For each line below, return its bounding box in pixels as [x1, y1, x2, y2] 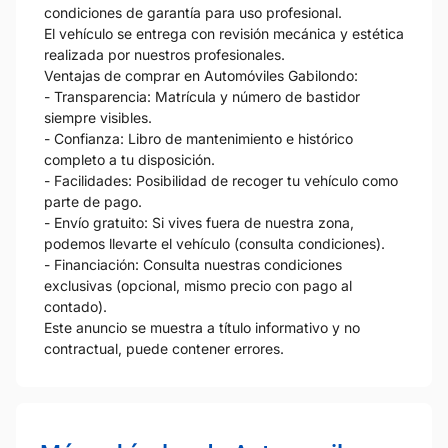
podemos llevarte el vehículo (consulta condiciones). [44, 234, 385, 252]
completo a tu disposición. [44, 150, 215, 168]
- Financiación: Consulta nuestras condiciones [44, 255, 342, 273]
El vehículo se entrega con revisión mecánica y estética [44, 24, 404, 42]
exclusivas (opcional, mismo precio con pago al [44, 276, 352, 294]
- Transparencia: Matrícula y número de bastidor [44, 87, 360, 105]
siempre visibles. [44, 108, 152, 126]
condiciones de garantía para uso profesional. [44, 3, 342, 21]
